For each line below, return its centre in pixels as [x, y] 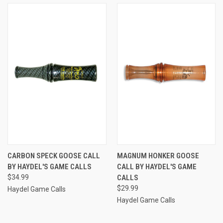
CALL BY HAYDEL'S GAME [157, 167]
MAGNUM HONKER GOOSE [158, 156]
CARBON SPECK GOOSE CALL [54, 156]
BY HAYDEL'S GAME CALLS [50, 167]
